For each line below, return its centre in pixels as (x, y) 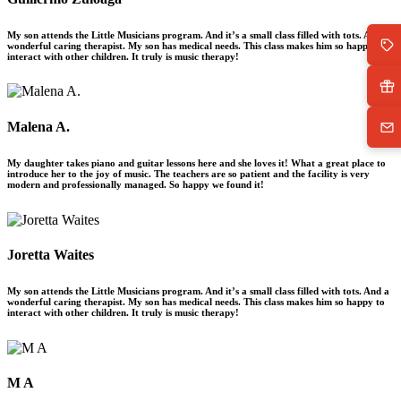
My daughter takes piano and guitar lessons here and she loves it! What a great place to (196, 162)
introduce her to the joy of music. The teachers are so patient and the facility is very (188, 173)
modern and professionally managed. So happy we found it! (136, 184)
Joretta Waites (51, 254)
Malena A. (38, 126)
